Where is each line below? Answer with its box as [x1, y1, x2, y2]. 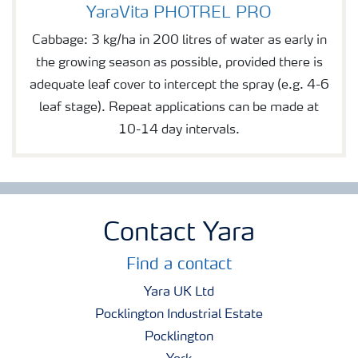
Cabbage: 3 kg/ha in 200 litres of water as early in [31, 34, 327, 47]
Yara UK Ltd [144, 285, 214, 299]
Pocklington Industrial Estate [95, 308, 263, 321]
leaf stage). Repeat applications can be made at [39, 101, 319, 114]
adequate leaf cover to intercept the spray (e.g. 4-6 [29, 78, 329, 92]
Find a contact [126, 257, 232, 273]
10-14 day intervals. [118, 123, 240, 137]
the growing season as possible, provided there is [35, 56, 323, 70]
